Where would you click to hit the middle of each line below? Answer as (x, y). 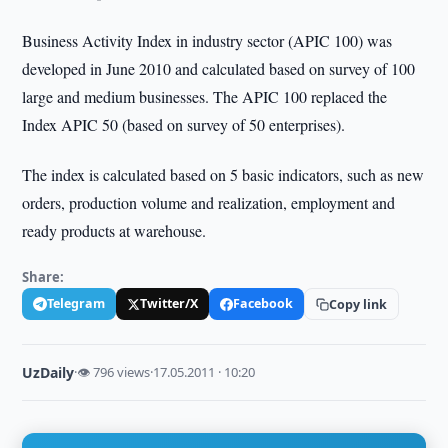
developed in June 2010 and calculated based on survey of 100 (219, 68)
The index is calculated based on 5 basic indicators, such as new (223, 174)
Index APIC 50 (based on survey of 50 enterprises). (184, 124)
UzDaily (48, 372)
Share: (43, 277)
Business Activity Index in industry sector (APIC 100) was (207, 40)
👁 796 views (114, 372)
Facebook (263, 303)
